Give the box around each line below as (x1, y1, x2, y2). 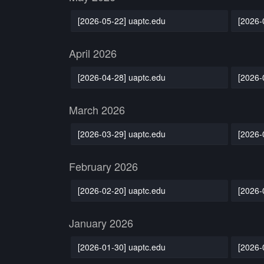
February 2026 (69, 159, 138, 174)
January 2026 (69, 215, 133, 230)
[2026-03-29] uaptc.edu (77, 127, 166, 140)
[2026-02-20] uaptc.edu (77, 184, 166, 196)
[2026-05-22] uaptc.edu (77, 14, 166, 27)
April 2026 (69, 45, 117, 61)
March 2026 (69, 102, 125, 117)
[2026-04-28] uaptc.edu (77, 71, 166, 83)
